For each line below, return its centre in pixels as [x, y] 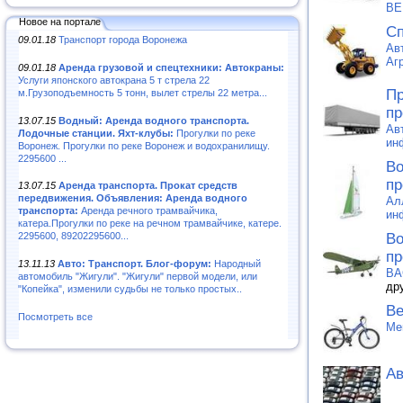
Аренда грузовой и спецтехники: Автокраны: [171, 67]
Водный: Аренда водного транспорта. [154, 120]
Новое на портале [60, 21]
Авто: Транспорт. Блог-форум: [134, 264]
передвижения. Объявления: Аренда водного [133, 198]
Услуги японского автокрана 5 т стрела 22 [114, 80]
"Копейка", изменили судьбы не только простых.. [130, 289]
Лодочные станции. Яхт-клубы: [96, 133]
